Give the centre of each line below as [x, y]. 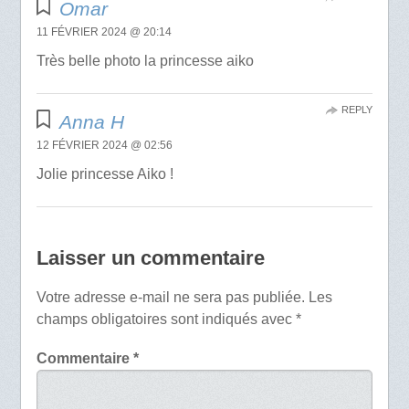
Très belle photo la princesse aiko [145, 60]
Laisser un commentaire [150, 257]
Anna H [92, 121]
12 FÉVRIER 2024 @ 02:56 [104, 145]
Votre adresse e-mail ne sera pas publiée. [170, 297]
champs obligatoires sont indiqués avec [166, 319]
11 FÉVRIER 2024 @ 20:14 [104, 31]
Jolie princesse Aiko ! [105, 173]
